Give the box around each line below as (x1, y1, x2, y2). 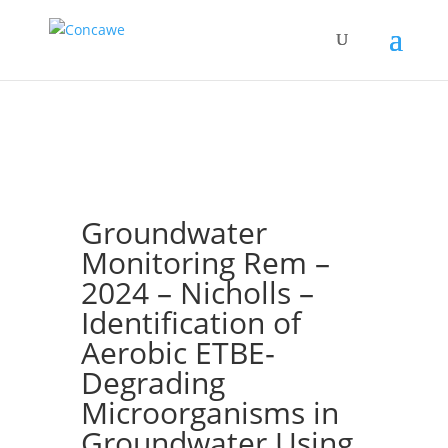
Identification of (80, 302, 301, 343)
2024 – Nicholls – (80, 272, 314, 313)
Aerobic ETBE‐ (80, 332, 275, 373)
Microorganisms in (80, 392, 339, 433)
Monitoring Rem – (80, 242, 330, 283)
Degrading (80, 362, 225, 403)
